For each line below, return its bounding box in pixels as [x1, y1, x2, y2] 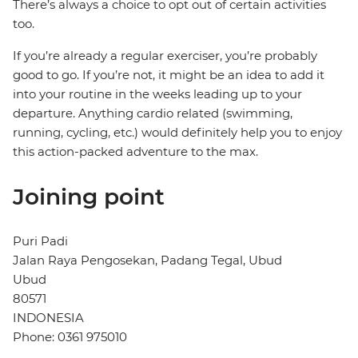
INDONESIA [13, 310, 84, 326]
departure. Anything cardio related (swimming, [13, 105, 292, 121]
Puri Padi [13, 233, 68, 249]
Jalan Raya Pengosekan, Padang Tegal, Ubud [13, 253, 282, 268]
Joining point [13, 183, 165, 211]
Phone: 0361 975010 [13, 329, 127, 345]
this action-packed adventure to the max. [13, 144, 258, 160]
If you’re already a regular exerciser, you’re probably [13, 48, 317, 64]
